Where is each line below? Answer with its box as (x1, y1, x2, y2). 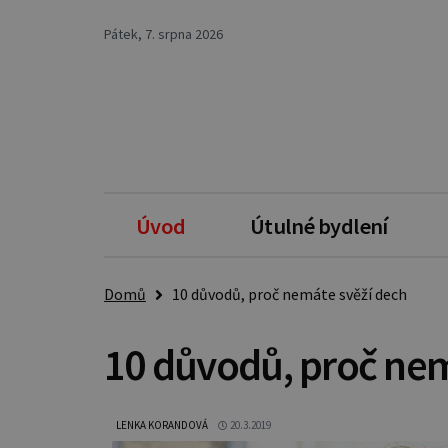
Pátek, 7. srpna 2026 (104, 25, 223, 43)
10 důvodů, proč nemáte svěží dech (163, 283, 407, 304)
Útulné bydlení (249, 211, 388, 240)
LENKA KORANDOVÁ (116, 417, 208, 432)
